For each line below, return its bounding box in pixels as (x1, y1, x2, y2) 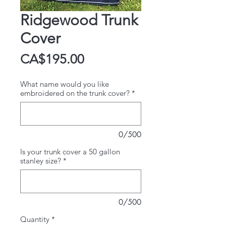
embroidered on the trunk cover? (20, 88, 130, 98)
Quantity (20, 214, 49, 224)
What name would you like (20, 79, 109, 89)
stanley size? (20, 156, 61, 166)
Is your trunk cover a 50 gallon (20, 147, 120, 157)
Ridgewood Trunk (20, 11, 138, 30)
